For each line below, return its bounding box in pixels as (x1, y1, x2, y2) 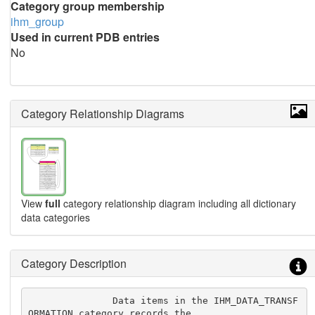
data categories (20, 210, 90, 224)
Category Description (20, 255, 127, 271)
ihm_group (10, 13, 64, 30)
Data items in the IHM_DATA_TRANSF (28, 295, 113, 307)
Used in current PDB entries (10, 29, 160, 45)
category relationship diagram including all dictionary (60, 195, 296, 210)
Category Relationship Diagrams (20, 105, 184, 122)
